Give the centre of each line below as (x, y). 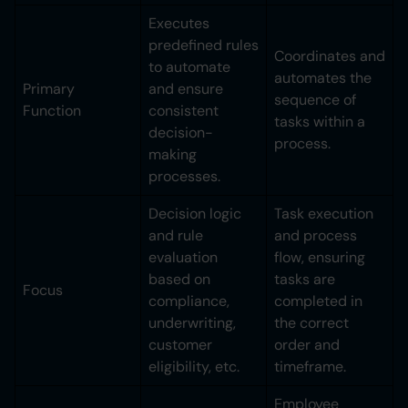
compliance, (189, 301)
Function (52, 111)
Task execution (324, 214)
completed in (318, 301)
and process (316, 236)
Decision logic (195, 214)
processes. (184, 177)
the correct (311, 323)
